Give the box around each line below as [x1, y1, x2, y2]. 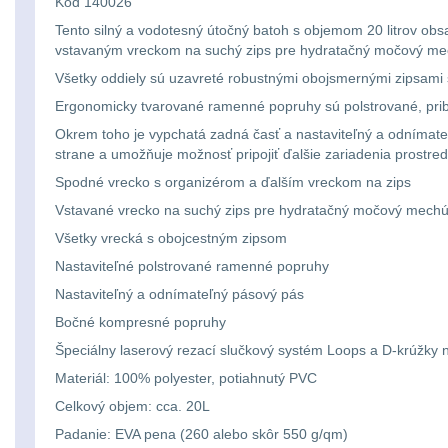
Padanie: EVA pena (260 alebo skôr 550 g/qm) [55, 426, 348, 442]
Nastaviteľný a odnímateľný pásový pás [55, 286, 304, 302]
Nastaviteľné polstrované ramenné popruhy [55, 258, 329, 274]
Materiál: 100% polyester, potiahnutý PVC [55, 370, 317, 386]
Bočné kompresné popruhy [55, 314, 226, 330]
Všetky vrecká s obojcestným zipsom [55, 230, 287, 246]
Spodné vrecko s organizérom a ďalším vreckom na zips [55, 174, 411, 190]
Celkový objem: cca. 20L [55, 398, 210, 414]
